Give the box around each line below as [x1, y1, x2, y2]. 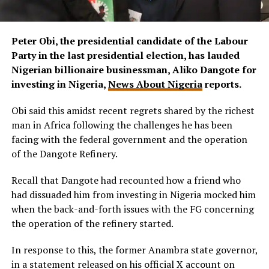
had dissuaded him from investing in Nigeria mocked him [11, 188, 256, 202]
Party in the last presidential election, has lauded [11, 49, 240, 62]
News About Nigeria [107, 77, 202, 91]
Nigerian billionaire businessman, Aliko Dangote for [11, 63, 256, 77]
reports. [202, 77, 241, 91]
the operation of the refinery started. [11, 217, 174, 231]
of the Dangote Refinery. [11, 147, 118, 161]
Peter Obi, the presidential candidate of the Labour [11, 34, 248, 48]
